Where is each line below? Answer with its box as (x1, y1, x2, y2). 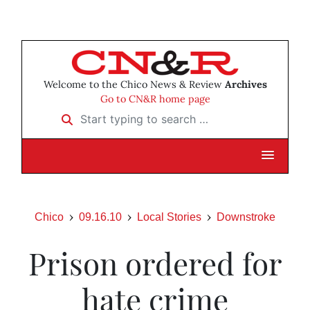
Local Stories (137, 211, 201, 224)
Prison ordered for (28, 242, 282, 284)
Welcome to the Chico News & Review (43, 78, 225, 91)
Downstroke (217, 211, 275, 224)
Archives (224, 78, 267, 91)
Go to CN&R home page (100, 93, 210, 106)
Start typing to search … (53, 107, 176, 122)
